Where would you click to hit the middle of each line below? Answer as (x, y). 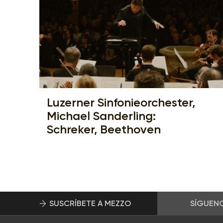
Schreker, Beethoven (104, 129)
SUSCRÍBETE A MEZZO (90, 203)
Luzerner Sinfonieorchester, (121, 103)
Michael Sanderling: (101, 116)
